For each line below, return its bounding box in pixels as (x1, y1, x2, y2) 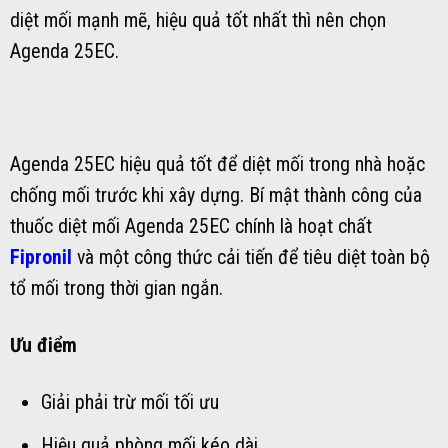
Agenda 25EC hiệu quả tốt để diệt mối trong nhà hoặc (10, 153, 425, 177)
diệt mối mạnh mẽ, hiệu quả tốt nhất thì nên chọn (10, 8, 386, 32)
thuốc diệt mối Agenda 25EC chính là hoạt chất (10, 215, 372, 239)
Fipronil (10, 246, 72, 270)
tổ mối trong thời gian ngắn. (10, 277, 223, 301)
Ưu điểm (10, 334, 77, 358)
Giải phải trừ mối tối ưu (40, 390, 219, 414)
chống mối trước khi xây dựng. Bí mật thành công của (10, 184, 422, 208)
